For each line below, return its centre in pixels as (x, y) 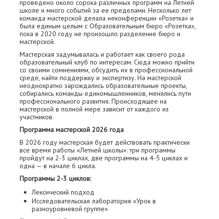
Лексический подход (63, 192)
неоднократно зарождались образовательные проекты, (103, 86)
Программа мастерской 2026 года (72, 130)
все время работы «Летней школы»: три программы (98, 150)
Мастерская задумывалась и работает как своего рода (102, 54)
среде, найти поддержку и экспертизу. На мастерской (100, 78)
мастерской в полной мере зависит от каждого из (94, 109)
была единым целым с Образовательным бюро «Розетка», (108, 26)
